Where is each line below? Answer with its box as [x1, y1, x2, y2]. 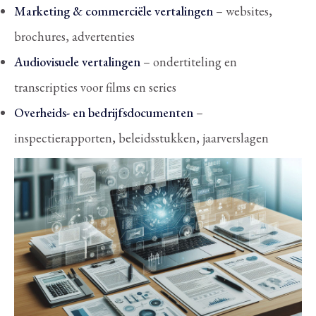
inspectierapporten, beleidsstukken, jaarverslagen [14, 129, 269, 146]
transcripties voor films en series [14, 78, 176, 95]
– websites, [213, 2, 272, 19]
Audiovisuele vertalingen [14, 53, 140, 70]
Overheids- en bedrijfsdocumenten [14, 104, 193, 121]
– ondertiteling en [140, 53, 237, 70]
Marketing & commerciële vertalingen [14, 2, 213, 19]
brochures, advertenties [14, 28, 135, 44]
